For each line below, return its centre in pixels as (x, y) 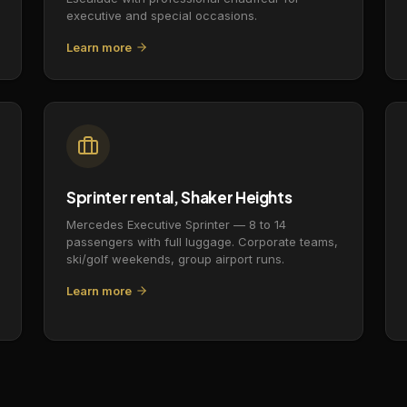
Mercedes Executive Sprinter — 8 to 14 (176, 224)
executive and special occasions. (162, 15)
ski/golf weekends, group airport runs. (175, 258)
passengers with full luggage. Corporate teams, (202, 241)
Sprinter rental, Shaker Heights (179, 197)
